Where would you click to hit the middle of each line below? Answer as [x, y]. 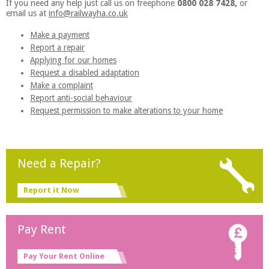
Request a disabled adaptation [85, 72]
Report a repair [57, 47]
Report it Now [51, 190]
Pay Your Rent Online [64, 256]
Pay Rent [41, 229]
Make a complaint [62, 85]
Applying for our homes [73, 60]
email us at [26, 14]
